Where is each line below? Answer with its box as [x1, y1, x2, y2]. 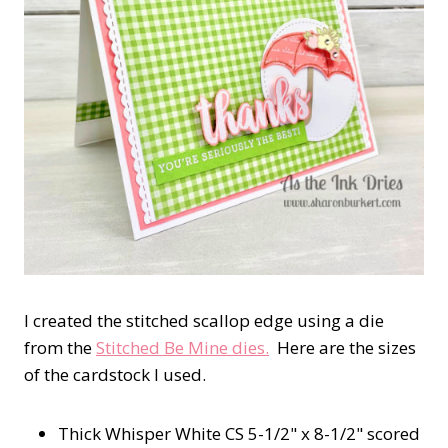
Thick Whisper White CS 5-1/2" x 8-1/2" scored [58, 422, 420, 446]
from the [24, 336, 96, 360]
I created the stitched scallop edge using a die [24, 309, 384, 333]
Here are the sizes [269, 336, 416, 360]
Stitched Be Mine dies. [96, 336, 269, 360]
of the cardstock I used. [24, 363, 206, 387]
